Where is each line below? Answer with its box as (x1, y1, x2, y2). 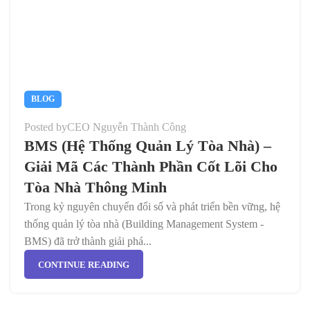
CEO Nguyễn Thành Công (67, 121, 186, 133)
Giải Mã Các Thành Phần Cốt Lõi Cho (24, 158, 277, 175)
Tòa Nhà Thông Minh (24, 179, 167, 196)
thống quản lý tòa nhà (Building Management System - (24, 218, 264, 230)
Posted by (24, 121, 67, 133)
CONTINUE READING (38, 259, 129, 270)
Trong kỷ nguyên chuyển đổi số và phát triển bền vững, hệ (24, 201, 280, 212)
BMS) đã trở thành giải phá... (24, 235, 152, 247)
